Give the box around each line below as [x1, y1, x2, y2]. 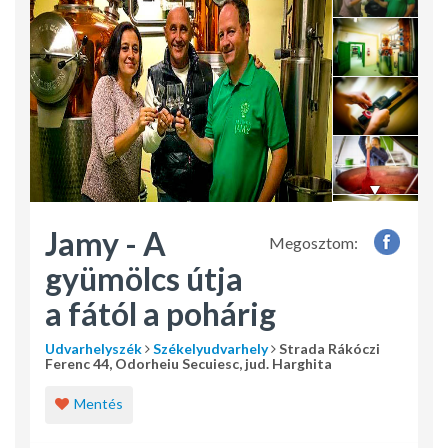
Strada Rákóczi [276, 340, 380, 358]
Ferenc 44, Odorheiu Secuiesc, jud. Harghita [45, 355, 332, 373]
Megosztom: [269, 233, 358, 253]
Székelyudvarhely [153, 340, 268, 358]
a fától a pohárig [45, 294, 276, 334]
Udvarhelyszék [45, 340, 142, 358]
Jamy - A [45, 224, 166, 264]
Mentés [74, 395, 123, 413]
